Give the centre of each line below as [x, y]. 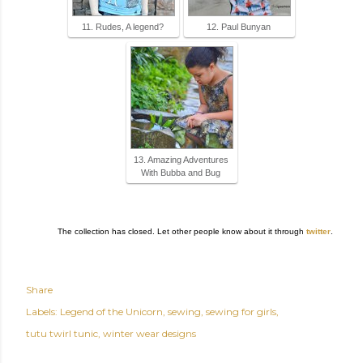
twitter [318, 231]
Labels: [42, 311]
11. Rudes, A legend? [123, 26]
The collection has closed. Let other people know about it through [182, 231]
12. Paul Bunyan [239, 26]
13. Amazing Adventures [181, 159]
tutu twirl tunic [62, 333]
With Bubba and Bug [181, 172]
